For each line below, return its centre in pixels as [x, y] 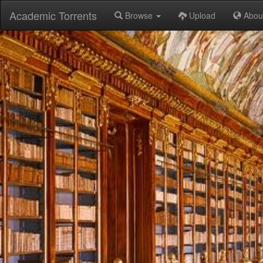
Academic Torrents [53, 15]
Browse [139, 15]
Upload [201, 15]
